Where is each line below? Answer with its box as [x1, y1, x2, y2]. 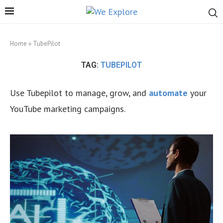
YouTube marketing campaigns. [10, 103, 125, 114]
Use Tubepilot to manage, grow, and [10, 87, 149, 99]
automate [149, 87, 188, 99]
